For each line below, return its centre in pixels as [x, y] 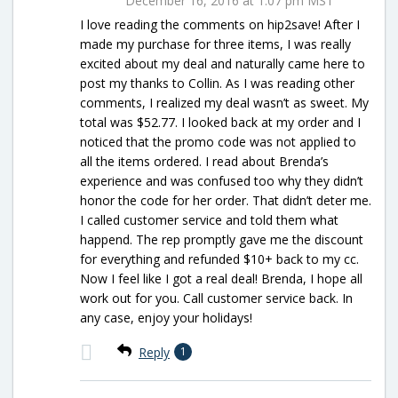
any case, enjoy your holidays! [166, 317]
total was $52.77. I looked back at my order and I [220, 122]
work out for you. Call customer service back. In [216, 298]
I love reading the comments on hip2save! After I [220, 24]
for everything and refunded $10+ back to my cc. [219, 259]
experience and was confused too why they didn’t [222, 180]
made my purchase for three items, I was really [215, 44]
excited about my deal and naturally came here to [223, 63]
